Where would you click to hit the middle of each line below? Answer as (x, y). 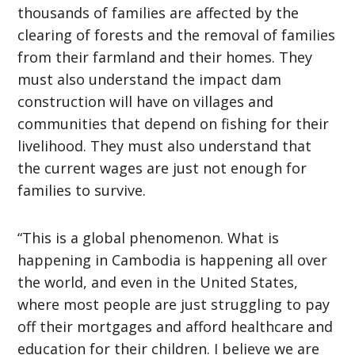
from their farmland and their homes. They (165, 57)
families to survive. (82, 190)
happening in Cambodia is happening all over (173, 260)
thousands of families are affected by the (158, 12)
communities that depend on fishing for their (174, 123)
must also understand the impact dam (150, 79)
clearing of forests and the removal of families (177, 34)
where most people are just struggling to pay (174, 304)
